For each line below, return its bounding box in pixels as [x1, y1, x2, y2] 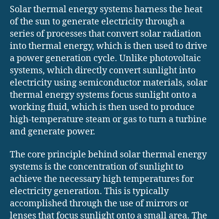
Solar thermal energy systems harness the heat [10, 3, 202, 15]
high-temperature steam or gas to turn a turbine [10, 113, 207, 125]
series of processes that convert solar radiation [10, 28, 201, 40]
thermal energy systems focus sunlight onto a [10, 89, 197, 101]
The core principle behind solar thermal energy [10, 149, 207, 161]
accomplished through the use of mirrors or [10, 198, 188, 210]
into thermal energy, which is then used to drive [10, 40, 207, 52]
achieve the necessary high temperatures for [10, 174, 194, 185]
